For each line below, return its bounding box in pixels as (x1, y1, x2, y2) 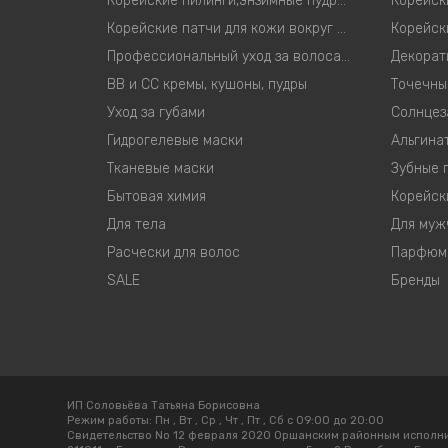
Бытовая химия (107, 188, 206, 205)
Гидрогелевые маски (107, 132, 243, 149)
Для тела (107, 216, 166, 233)
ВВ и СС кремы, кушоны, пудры (107, 76, 307, 93)
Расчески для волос (107, 244, 240, 261)
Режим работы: (67, 414, 155, 427)
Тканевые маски (107, 160, 214, 177)
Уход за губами (107, 104, 205, 121)
